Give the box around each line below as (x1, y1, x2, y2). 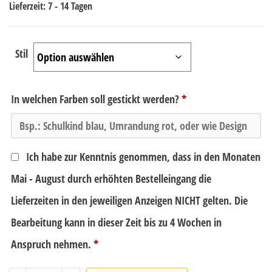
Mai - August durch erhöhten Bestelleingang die (11, 171, 211, 186)
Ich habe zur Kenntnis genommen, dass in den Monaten (24, 149, 260, 164)
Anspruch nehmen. (11, 236, 93, 251)
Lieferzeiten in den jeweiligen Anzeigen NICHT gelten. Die (11, 192, 248, 208)
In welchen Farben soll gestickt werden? (11, 91, 182, 106)
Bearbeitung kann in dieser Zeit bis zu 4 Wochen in (11, 214, 222, 229)
